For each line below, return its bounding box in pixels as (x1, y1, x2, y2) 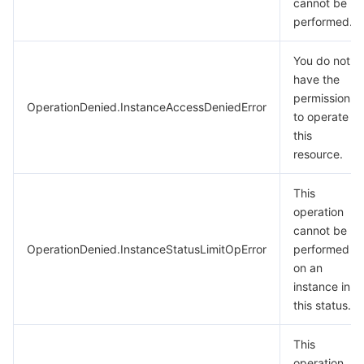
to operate (293, 110, 349, 123)
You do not (293, 54, 350, 67)
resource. (293, 147, 343, 161)
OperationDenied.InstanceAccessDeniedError (27, 100, 266, 114)
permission (293, 91, 350, 105)
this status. (293, 298, 351, 312)
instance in (293, 279, 350, 293)
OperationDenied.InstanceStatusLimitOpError (27, 242, 266, 256)
